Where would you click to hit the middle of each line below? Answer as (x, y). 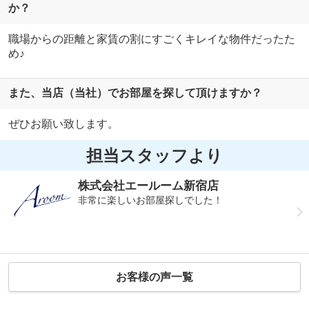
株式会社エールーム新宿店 (149, 186)
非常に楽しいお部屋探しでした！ (151, 200)
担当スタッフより (154, 155)
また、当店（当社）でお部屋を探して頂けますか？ (135, 93)
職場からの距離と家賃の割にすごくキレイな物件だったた (151, 39)
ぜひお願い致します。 (63, 124)
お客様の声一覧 (154, 277)
